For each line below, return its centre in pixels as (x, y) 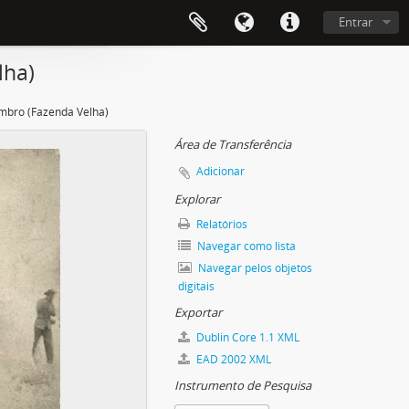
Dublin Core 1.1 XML (246, 337)
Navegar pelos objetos (254, 268)
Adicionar (220, 171)
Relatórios (220, 224)
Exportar (198, 312)
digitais (196, 286)
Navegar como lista (245, 246)
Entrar (356, 22)
